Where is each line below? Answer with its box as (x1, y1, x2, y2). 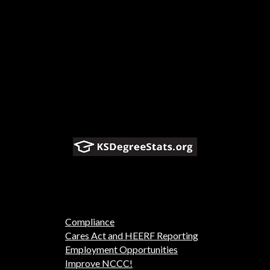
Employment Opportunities (65, 243, 178, 256)
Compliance (65, 216, 115, 228)
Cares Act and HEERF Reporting (65, 230, 198, 242)
